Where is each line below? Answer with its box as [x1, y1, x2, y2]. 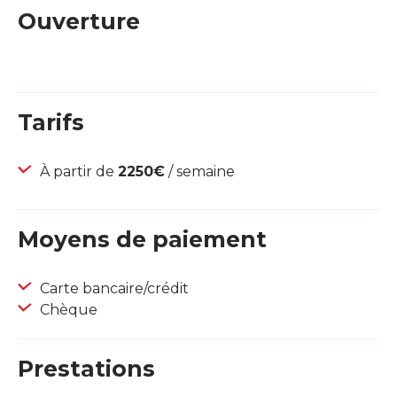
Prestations [18, 355, 155, 383]
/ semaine [165, 163, 235, 181]
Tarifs [18, 109, 84, 136]
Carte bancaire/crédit [36, 280, 189, 298]
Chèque [36, 301, 97, 319]
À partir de [36, 163, 118, 181]
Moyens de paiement [18, 226, 267, 253]
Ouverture [18, 8, 140, 35]
